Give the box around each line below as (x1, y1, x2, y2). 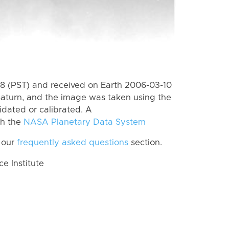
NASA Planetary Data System (24, 118, 146, 126)
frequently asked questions (17, 139, 128, 147)
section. (128, 139, 162, 147)
